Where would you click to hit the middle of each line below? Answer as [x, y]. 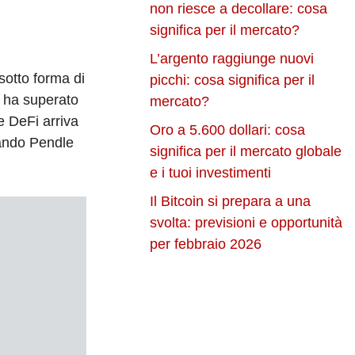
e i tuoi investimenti [211, 173]
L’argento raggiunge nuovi [232, 59]
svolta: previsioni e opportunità [246, 223]
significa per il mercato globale [246, 152]
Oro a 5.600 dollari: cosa [228, 130]
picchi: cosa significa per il [233, 80]
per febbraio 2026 [206, 244]
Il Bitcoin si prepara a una [231, 202]
